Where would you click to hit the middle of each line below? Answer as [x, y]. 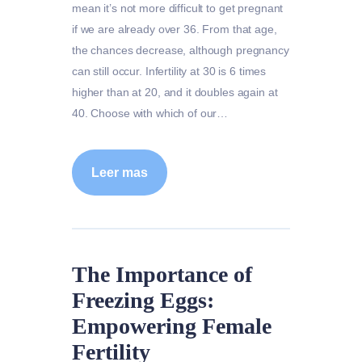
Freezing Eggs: [143, 300]
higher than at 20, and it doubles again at [175, 93]
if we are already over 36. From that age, [175, 29]
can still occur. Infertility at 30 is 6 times [169, 72]
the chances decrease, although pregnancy [181, 51]
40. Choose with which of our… [150, 114]
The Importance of [162, 274]
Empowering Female [172, 326]
